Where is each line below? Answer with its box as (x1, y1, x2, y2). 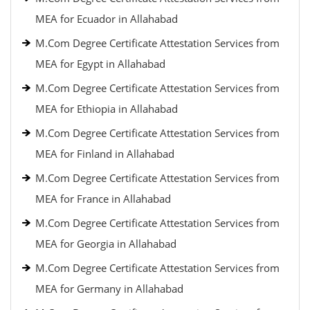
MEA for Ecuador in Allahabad (35, 12, 178, 26)
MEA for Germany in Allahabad (35, 282, 183, 295)
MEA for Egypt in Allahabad (35, 57, 165, 71)
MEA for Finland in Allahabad (35, 147, 174, 161)
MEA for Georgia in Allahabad (35, 237, 176, 250)
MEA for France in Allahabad (35, 192, 171, 206)
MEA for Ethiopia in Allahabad (35, 102, 178, 116)
